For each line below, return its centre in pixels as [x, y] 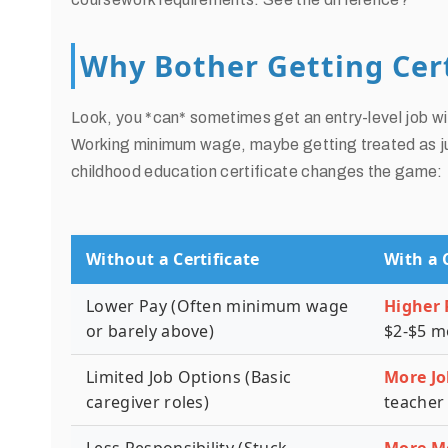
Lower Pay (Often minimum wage [217, 306]
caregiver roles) [148, 402]
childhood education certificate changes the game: [257, 171]
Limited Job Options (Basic [189, 377]
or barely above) [150, 331]
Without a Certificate [173, 259]
